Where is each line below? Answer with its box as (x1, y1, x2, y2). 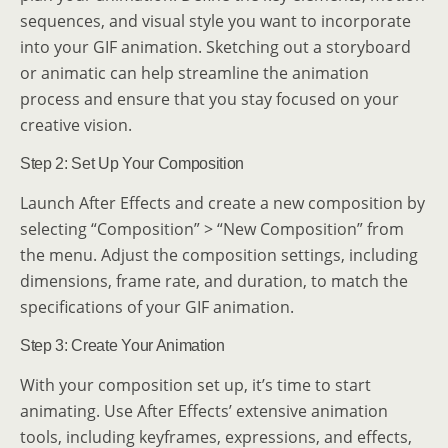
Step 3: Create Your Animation (20, 336, 225, 354)
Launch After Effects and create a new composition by (20, 191, 425, 214)
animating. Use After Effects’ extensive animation (20, 399, 388, 422)
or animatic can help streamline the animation (20, 61, 369, 84)
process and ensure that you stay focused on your (20, 87, 399, 110)
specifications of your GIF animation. (20, 295, 294, 318)
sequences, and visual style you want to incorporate (20, 9, 411, 32)
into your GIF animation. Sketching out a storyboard (20, 35, 411, 58)
